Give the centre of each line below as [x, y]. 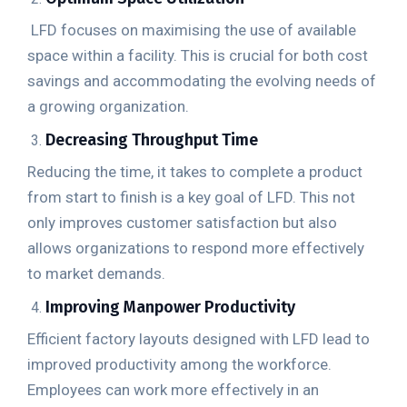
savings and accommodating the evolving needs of [202, 81]
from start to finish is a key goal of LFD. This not [191, 197]
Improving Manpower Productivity [170, 307]
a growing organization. [108, 106]
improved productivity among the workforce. [179, 364]
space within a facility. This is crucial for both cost [198, 55]
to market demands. [96, 273]
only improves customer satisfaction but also [182, 223]
